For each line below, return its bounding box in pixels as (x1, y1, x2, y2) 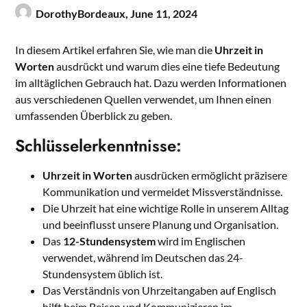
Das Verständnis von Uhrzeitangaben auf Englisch (42, 284, 277, 297)
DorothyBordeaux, (36, 7, 131, 21)
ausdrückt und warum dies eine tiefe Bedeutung (54, 60, 280, 73)
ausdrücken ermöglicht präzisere (132, 169, 288, 182)
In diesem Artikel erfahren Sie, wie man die (15, 43, 215, 57)
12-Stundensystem (63, 234, 156, 248)
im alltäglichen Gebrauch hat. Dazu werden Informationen (15, 76, 287, 90)
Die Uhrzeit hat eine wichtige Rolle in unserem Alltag (42, 201, 289, 215)
